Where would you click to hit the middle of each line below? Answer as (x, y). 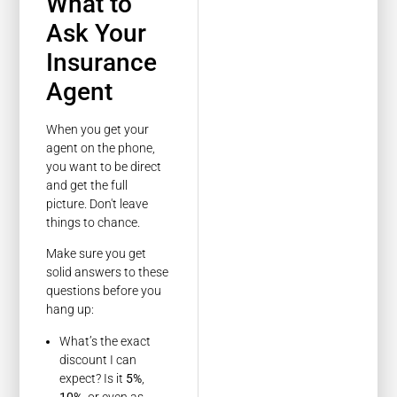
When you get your (98, 129)
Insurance (102, 62)
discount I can (98, 359)
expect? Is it (93, 378)
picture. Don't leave (97, 203)
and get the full (87, 185)
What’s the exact (105, 341)
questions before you (104, 291)
